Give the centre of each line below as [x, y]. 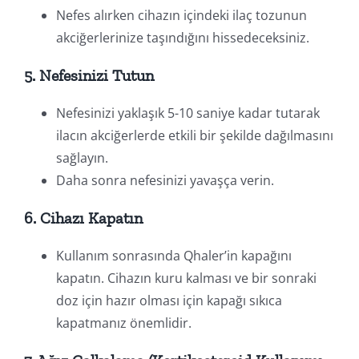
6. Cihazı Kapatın [83, 218]
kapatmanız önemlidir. [123, 323]
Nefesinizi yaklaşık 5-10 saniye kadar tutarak [188, 113]
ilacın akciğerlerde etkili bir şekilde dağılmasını [194, 135]
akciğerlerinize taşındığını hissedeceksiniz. [182, 37]
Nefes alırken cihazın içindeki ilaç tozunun [181, 15]
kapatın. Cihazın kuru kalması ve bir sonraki [186, 278]
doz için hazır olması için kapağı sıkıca [169, 300]
